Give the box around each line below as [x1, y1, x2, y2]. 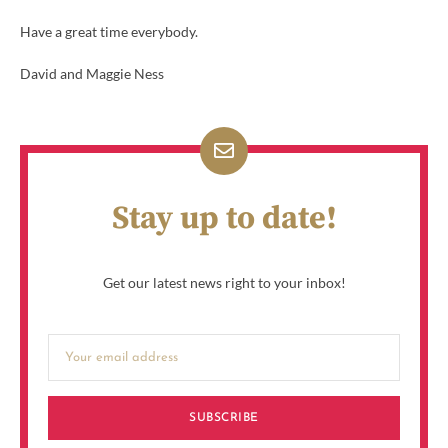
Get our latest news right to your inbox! [102, 273, 346, 291]
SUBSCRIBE [189, 411, 259, 424]
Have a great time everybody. [20, 22, 198, 40]
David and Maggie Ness [20, 64, 164, 82]
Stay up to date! [111, 198, 337, 239]
